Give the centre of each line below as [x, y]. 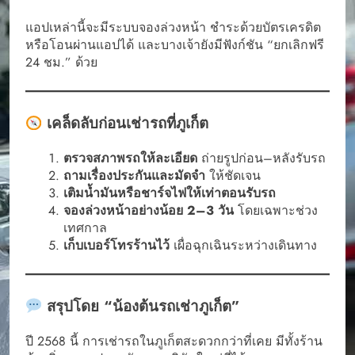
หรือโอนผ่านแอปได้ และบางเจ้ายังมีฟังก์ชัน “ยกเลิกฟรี [175, 45]
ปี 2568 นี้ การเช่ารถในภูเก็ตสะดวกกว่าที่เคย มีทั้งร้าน [174, 341]
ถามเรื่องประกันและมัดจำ [134, 176]
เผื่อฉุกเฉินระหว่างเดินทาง [243, 246]
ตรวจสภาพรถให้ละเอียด [130, 158]
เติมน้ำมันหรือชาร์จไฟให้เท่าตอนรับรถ [170, 193]
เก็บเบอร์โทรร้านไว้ [116, 246]
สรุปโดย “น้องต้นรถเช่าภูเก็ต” [141, 307]
